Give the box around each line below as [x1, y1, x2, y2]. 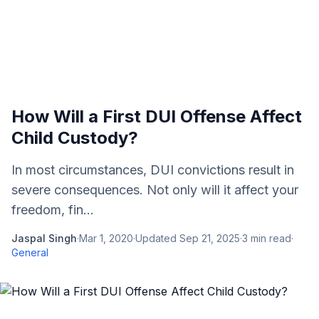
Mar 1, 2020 [79, 232, 133, 244]
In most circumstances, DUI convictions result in [11, 162, 294, 177]
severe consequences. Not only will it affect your [11, 182, 298, 197]
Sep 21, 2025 [179, 232, 240, 244]
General [11, 246, 48, 258]
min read [248, 232, 291, 244]
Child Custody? [11, 127, 138, 148]
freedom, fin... [11, 202, 94, 217]
